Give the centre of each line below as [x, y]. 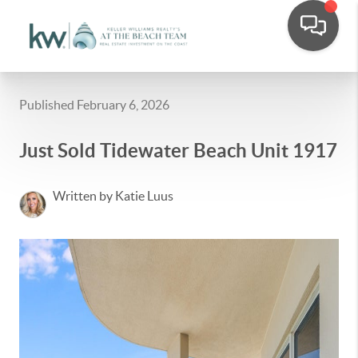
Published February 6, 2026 [94, 105]
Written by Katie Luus [113, 196]
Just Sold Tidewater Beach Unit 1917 [178, 151]
